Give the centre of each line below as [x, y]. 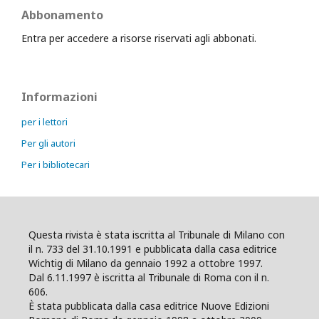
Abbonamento [62, 15]
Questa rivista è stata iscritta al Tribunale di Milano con [157, 235]
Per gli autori [48, 143]
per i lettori [45, 122]
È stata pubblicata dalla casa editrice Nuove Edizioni [149, 306]
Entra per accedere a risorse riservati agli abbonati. [139, 38]
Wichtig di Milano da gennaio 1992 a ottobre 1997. [146, 263]
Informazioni [59, 97]
